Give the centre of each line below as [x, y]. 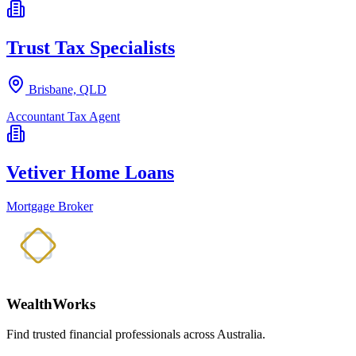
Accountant [37, 117]
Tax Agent [94, 117]
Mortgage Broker [50, 206]
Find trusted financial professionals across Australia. [136, 335]
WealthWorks [51, 304]
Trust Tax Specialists [91, 48]
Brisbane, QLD [68, 90]
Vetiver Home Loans [90, 173]
